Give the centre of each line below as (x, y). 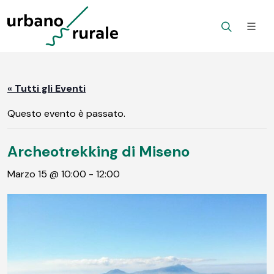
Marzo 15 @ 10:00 (47, 174)
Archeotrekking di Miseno (98, 151)
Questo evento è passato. (66, 113)
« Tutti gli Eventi (46, 88)
